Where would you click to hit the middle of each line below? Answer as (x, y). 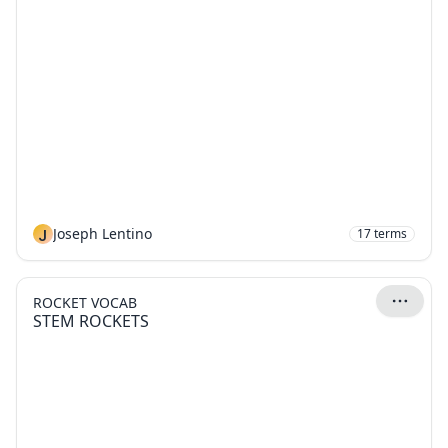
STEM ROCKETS (91, 321)
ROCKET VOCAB (85, 302)
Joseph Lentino (102, 233)
